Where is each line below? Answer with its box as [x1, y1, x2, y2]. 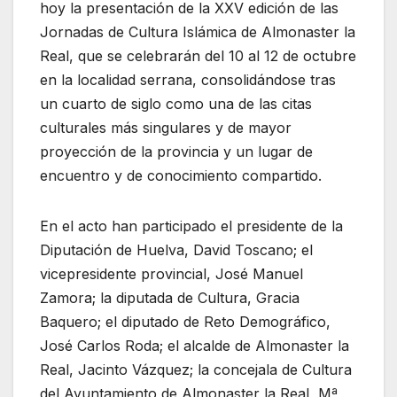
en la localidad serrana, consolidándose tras [40, 71, 336, 90]
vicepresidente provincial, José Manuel [40, 265, 303, 284]
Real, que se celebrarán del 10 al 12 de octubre [40, 47, 356, 66]
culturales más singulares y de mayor [40, 119, 292, 137]
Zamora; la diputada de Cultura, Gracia [40, 289, 300, 307]
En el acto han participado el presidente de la [40, 217, 343, 236]
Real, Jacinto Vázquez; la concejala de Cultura [40, 361, 352, 379]
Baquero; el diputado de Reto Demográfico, [40, 313, 331, 331]
